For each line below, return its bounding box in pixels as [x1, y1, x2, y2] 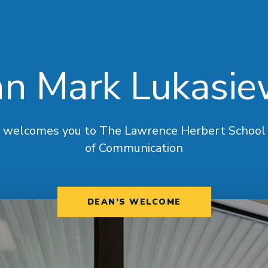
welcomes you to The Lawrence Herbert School [2, 123, 266, 139]
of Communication [85, 140, 183, 156]
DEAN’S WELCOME [87, 196, 181, 208]
